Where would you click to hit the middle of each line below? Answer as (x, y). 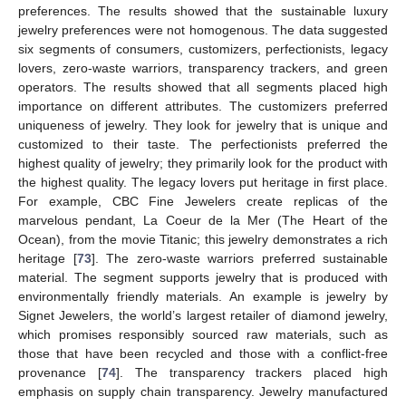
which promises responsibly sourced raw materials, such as (203, 335)
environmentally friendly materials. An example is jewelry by (203, 297)
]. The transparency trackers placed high (252, 373)
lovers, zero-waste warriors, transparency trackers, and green (203, 68)
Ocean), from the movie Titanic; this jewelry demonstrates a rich (203, 240)
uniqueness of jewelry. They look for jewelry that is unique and (203, 126)
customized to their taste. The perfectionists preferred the (203, 145)
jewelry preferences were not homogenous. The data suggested (203, 30)
